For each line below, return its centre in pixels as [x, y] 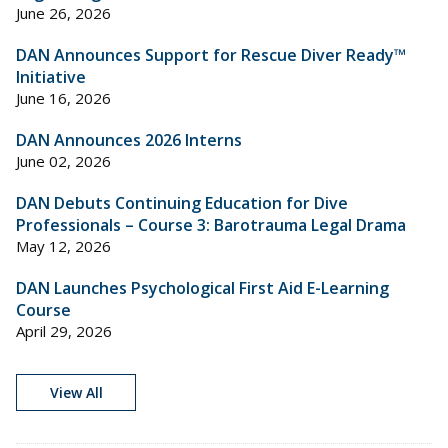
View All [76, 392]
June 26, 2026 [63, 12]
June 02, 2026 [63, 160]
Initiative [51, 76]
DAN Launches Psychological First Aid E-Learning [202, 287]
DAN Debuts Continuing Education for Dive [182, 202]
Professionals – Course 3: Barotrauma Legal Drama [211, 224]
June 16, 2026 [63, 97]
